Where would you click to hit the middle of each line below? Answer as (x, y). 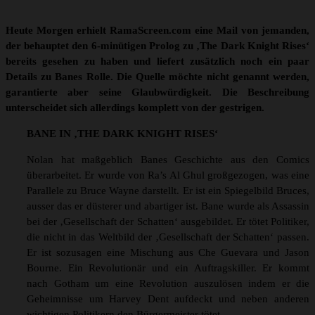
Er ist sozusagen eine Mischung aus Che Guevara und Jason (168, 253)
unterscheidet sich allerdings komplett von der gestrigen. (135, 108)
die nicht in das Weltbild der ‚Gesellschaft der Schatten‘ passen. (168, 237)
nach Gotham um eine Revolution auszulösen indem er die (168, 284)
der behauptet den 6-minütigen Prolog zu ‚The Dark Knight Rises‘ (157, 46)
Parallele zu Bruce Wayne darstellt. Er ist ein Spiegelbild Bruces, (168, 191)
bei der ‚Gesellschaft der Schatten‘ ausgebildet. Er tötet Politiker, (168, 222)
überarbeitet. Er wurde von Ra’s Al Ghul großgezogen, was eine (168, 175)
